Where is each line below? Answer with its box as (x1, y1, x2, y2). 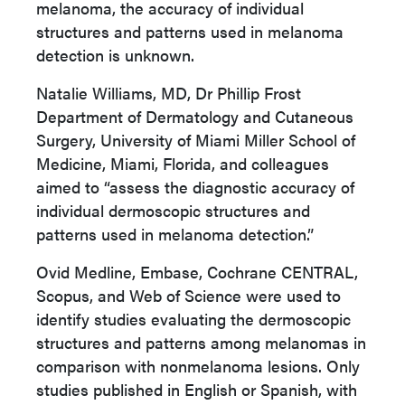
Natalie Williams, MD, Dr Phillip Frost (36, 81, 301, 104)
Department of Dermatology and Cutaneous (36, 105, 353, 127)
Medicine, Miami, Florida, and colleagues (36, 152, 329, 174)
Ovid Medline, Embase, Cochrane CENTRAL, (36, 260, 358, 283)
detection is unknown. (36, 43, 194, 66)
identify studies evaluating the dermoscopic (36, 307, 351, 330)
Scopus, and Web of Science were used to (36, 284, 341, 306)
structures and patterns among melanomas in (36, 331, 366, 353)
